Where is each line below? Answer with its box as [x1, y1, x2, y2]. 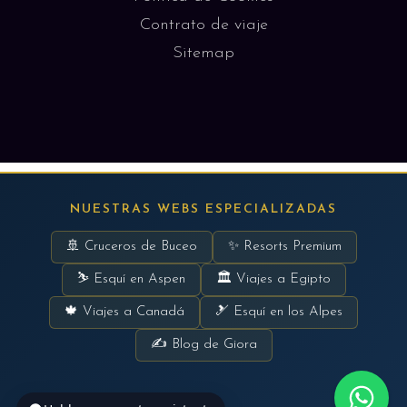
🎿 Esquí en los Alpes [215, 305, 342, 319]
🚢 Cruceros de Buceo [65, 240, 197, 253]
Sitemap [173, 45, 234, 62]
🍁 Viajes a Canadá [65, 305, 184, 319]
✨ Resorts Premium [227, 240, 342, 253]
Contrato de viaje [139, 16, 268, 34]
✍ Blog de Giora [150, 338, 257, 352]
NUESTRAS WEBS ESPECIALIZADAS [70, 203, 337, 216]
